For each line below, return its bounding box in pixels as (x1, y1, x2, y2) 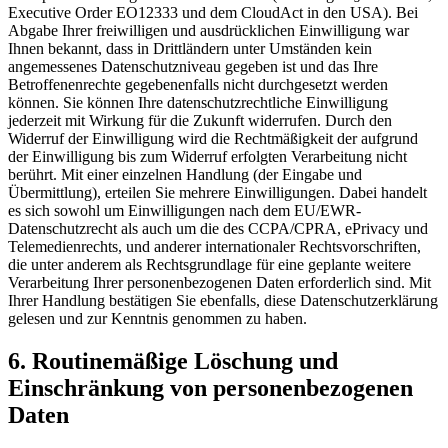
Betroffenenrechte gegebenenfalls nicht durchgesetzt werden (8, 75, 388, 93)
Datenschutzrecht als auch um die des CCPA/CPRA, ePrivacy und (8, 219, 428, 237)
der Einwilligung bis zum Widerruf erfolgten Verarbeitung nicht (8, 147, 407, 165)
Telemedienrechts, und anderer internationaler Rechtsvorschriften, (8, 237, 421, 255)
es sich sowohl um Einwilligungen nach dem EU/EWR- (8, 201, 361, 219)
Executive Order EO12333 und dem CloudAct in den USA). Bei (8, 3, 418, 21)
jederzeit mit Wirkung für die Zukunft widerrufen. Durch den (8, 111, 392, 129)
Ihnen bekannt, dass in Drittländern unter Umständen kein (8, 39, 372, 57)
